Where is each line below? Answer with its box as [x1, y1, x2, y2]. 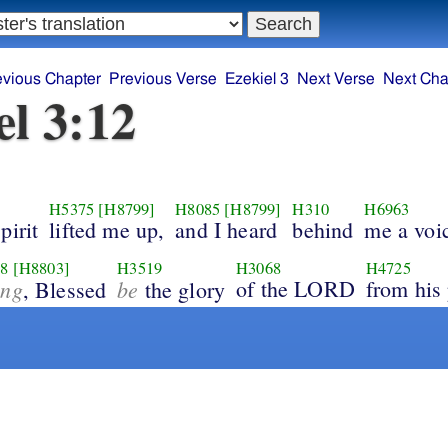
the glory [138, 274, 226, 304]
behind [292, 214, 354, 244]
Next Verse [297, 71, 376, 88]
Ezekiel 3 [225, 71, 290, 88]
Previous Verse [109, 71, 218, 88]
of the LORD [236, 273, 355, 303]
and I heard [175, 214, 278, 244]
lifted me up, [49, 214, 165, 244]
